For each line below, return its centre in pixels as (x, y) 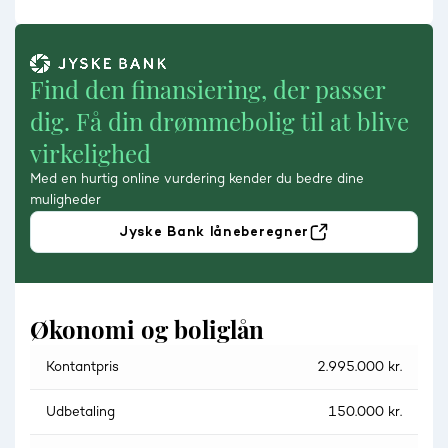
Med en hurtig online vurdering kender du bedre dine (197, 179)
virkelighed (90, 153)
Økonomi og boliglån (147, 329)
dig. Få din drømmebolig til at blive (219, 121)
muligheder (65, 200)
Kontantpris (82, 367)
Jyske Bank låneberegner (214, 232)
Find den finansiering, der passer (207, 89)
